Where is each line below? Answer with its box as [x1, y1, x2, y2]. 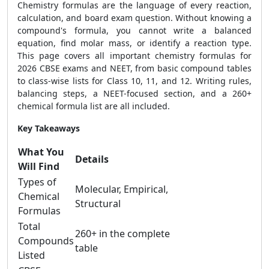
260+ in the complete [75, 227, 170, 240]
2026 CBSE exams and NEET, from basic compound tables [17, 62, 252, 74]
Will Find [18, 160, 59, 173]
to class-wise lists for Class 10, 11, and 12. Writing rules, [17, 75, 252, 86]
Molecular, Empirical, [75, 183, 168, 196]
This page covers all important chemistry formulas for [17, 50, 252, 61]
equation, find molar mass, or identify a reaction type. [17, 37, 252, 49]
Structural [75, 197, 121, 210]
